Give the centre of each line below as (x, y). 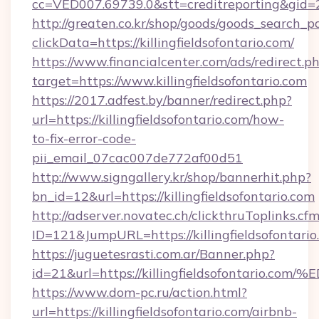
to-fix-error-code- (84, 138)
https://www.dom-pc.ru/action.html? (140, 292)
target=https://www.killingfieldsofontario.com (169, 81)
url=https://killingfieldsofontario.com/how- (158, 119)
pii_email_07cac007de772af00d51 (137, 158)
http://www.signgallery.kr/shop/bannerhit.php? (172, 177)
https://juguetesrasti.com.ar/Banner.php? (153, 254)
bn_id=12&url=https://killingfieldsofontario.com (173, 196)
